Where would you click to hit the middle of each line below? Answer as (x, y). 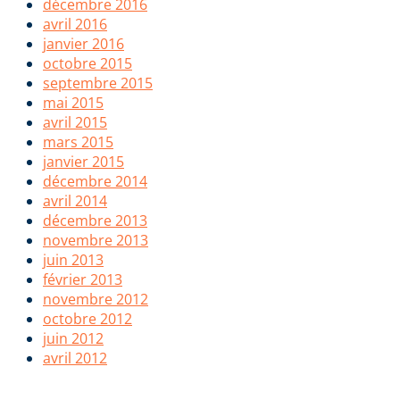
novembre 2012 (96, 300)
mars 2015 (78, 142)
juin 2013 (73, 260)
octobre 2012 (87, 319)
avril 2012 (75, 358)
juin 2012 (73, 339)
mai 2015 (73, 103)
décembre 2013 (95, 221)
